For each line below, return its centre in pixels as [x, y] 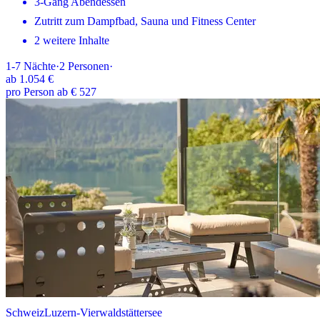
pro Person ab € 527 [51, 92]
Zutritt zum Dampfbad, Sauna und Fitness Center [145, 21]
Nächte [40, 66]
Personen [89, 66]
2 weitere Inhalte [72, 41]
